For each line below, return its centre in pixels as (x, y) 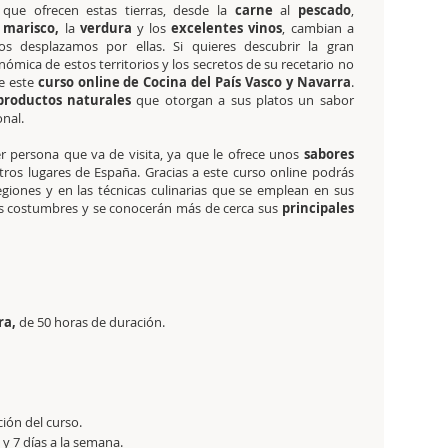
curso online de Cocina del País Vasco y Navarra (194, 82)
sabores (328, 154)
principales (317, 208)
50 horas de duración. (101, 322)
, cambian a (318, 28)
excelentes (205, 28)
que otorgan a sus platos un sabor (245, 100)
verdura (103, 28)
